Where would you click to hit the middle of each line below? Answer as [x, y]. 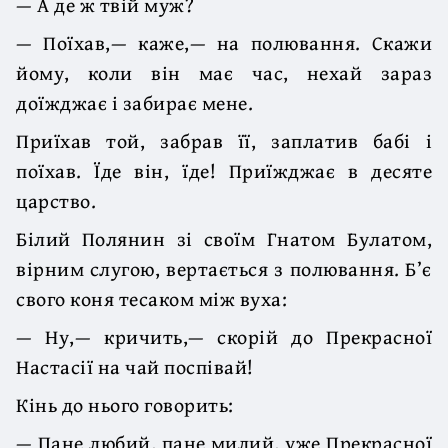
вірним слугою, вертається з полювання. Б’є [224, 268]
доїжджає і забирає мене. [134, 102]
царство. [56, 200]
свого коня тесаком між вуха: [151, 298]
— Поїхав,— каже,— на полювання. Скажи [224, 42]
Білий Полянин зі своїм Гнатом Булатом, [224, 238]
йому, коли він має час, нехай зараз [224, 72]
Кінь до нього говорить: [125, 404]
